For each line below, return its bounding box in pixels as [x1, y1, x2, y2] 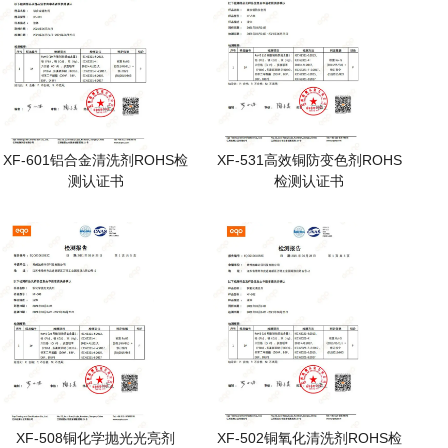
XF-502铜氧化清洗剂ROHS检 [216, 429, 402, 446]
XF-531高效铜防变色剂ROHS [216, 151, 402, 168]
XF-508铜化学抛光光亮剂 [16, 429, 176, 446]
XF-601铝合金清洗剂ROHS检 [3, 151, 189, 168]
